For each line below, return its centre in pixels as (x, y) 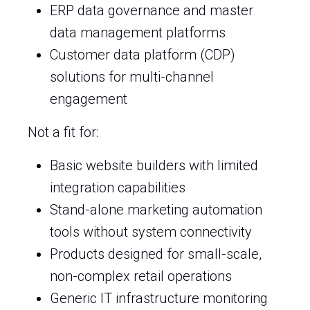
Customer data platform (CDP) (143, 55)
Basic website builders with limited (154, 165)
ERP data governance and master (152, 10)
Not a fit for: (63, 132)
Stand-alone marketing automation (156, 210)
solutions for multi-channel (132, 77)
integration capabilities (118, 188)
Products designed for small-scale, (156, 254)
